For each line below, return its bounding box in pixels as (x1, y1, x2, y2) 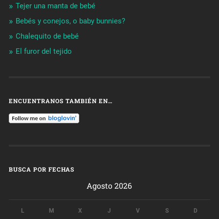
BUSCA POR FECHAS (8, 165, 74, 173)
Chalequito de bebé (15, 31, 79, 41)
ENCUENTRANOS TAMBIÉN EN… (8, 96, 113, 105)
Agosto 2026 (87, 180, 132, 191)
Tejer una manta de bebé (15, 1, 95, 10)
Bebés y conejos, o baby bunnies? (15, 16, 125, 25)
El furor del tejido (15, 46, 72, 56)
